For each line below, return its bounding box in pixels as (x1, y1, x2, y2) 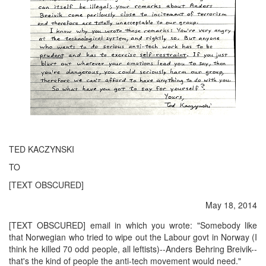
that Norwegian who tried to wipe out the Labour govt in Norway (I (9, 231, 257, 243)
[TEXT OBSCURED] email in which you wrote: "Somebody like (9, 219, 257, 231)
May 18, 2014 (205, 199, 257, 211)
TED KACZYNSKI (9, 143, 74, 155)
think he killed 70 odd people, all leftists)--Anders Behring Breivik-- (9, 243, 257, 255)
